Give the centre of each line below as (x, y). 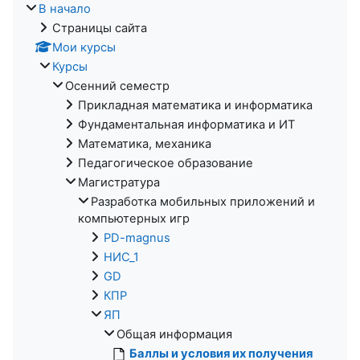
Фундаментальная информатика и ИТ (186, 124)
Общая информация (174, 334)
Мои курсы (84, 47)
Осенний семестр (117, 86)
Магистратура (119, 182)
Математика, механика (145, 143)
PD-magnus (137, 237)
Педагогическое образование (166, 163)
